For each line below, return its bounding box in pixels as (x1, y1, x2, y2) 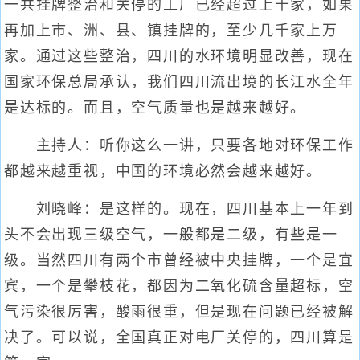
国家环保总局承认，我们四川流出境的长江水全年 (4, 74, 354, 90)
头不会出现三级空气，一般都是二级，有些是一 (4, 227, 338, 243)
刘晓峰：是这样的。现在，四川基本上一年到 (4, 201, 354, 217)
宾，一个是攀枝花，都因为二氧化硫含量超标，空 (4, 278, 354, 294)
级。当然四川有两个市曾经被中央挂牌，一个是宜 (4, 252, 354, 268)
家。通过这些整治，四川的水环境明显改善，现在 (4, 48, 354, 64)
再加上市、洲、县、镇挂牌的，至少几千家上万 (4, 22, 338, 39)
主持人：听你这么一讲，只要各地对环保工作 (4, 137, 354, 153)
